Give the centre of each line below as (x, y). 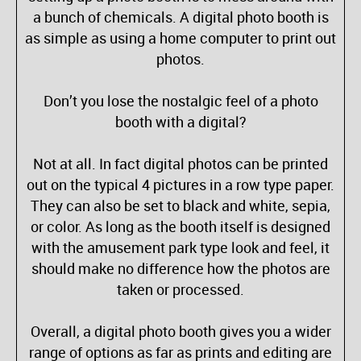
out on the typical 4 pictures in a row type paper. (180, 185)
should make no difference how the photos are (180, 269)
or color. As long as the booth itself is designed (180, 227)
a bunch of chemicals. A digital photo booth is (180, 17)
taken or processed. (180, 290)
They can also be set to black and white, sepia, (180, 206)
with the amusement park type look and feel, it (180, 248)
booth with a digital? (180, 122)
